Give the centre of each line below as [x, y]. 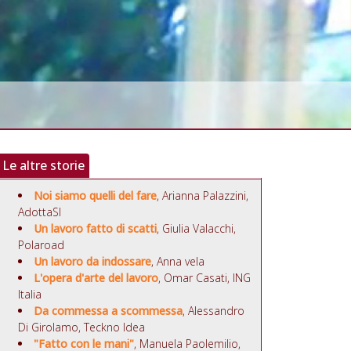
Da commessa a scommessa [108, 311]
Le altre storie [43, 166]
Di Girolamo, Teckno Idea [81, 327]
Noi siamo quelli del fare [95, 196]
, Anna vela [178, 262]
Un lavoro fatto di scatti [95, 229]
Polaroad [41, 245]
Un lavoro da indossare [92, 262]
